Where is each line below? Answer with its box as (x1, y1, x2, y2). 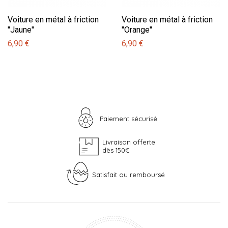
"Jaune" (8, 24, 34, 35)
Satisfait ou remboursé (92, 170, 165, 179)
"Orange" (122, 24, 152, 35)
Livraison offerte (102, 137, 155, 146)
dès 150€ (102, 146, 129, 154)
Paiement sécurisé (100, 114, 157, 123)
